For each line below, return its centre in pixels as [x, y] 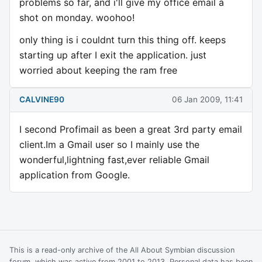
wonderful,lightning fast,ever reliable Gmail [114, 160]
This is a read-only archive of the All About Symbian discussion [122, 250]
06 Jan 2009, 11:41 [207, 100]
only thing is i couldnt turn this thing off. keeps [123, 39]
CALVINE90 [42, 100]
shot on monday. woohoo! [77, 17]
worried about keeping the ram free [98, 70]
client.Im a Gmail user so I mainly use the [109, 145]
